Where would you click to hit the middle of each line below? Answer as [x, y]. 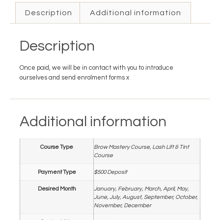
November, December [123, 206]
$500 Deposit [110, 172]
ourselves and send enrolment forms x [74, 77]
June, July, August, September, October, [146, 197]
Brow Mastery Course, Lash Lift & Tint [141, 147]
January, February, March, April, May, [141, 189]
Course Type [57, 147]
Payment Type [57, 172]
